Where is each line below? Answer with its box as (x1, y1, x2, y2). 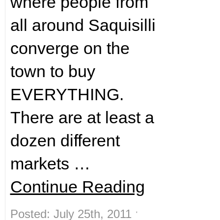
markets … (10, 154, 90, 173)
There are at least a (10, 108, 154, 127)
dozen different (10, 131, 120, 150)
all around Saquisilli (10, 16, 156, 34)
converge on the (10, 39, 130, 57)
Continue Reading (10, 177, 145, 196)
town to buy (10, 62, 95, 81)
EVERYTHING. (10, 85, 124, 104)
